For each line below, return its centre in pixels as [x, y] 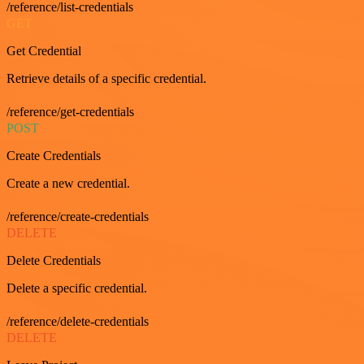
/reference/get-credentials [70, 112]
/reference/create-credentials [78, 217]
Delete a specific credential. [77, 288]
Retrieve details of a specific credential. [106, 78]
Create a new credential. [68, 183]
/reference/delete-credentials [78, 321]
